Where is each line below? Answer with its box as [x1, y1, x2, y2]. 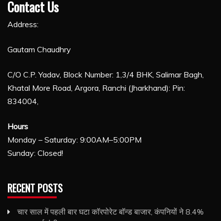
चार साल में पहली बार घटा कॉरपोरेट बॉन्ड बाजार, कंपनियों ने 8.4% [17, 206, 204, 217]
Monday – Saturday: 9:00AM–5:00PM [7, 134, 142, 145]
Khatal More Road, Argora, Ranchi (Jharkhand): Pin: [7, 82, 185, 93]
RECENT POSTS [7, 180, 63, 195]
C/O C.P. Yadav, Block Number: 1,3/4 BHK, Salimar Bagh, [7, 69, 204, 79]
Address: [7, 19, 38, 29]
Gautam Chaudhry [7, 44, 71, 54]
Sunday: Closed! [7, 147, 63, 158]
